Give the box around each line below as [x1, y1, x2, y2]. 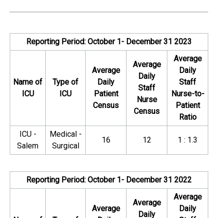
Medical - [49, 129, 82, 139]
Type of [53, 77, 78, 87]
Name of [13, 77, 42, 87]
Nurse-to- [171, 89, 204, 98]
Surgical [52, 141, 79, 150]
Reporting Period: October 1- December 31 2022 [26, 175, 192, 184]
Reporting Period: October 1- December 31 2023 [26, 37, 192, 46]
